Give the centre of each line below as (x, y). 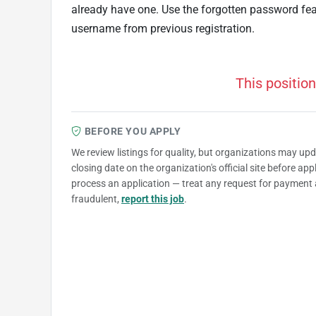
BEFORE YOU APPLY (133, 131)
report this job (153, 199)
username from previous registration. (163, 28)
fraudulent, (96, 199)
